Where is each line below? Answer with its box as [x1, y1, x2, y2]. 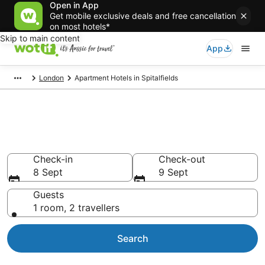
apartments [7, 134, 98, 154]
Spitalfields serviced [7, 115, 167, 135]
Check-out [159, 153, 205, 165]
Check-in [33, 153, 73, 165]
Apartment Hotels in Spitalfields [75, 73, 178, 82]
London [39, 73, 64, 82]
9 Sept [159, 166, 188, 178]
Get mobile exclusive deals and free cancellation [50, 11, 236, 21]
